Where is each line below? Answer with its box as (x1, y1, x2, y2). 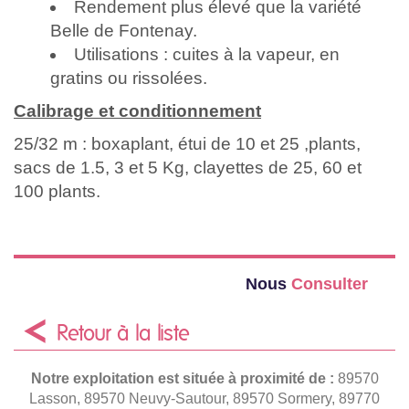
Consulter (291, 273, 368, 293)
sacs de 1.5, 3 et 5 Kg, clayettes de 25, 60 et (14, 157, 362, 177)
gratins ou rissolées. (50, 68, 207, 88)
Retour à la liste (57, 322, 190, 345)
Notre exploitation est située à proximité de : (30, 370, 338, 386)
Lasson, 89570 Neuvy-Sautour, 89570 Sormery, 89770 (29, 390, 380, 406)
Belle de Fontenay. (50, 20, 197, 40)
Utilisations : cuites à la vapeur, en (73, 44, 340, 64)
